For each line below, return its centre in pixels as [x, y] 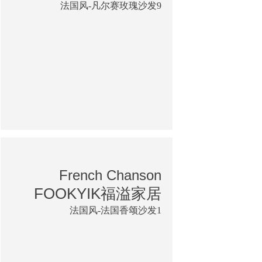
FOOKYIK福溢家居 [98, 193]
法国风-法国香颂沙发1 [116, 210]
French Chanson [110, 175]
